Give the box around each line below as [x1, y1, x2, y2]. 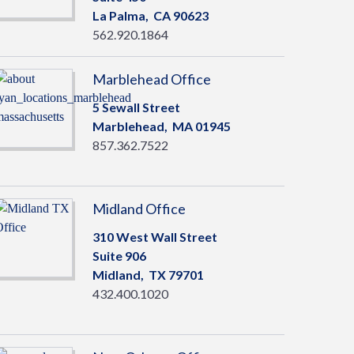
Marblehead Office [92, 70, 211, 88]
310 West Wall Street [92, 229, 217, 244]
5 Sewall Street [92, 100, 180, 115]
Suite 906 [92, 248, 146, 263]
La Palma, [92, 8, 153, 23]
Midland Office [92, 200, 186, 217]
